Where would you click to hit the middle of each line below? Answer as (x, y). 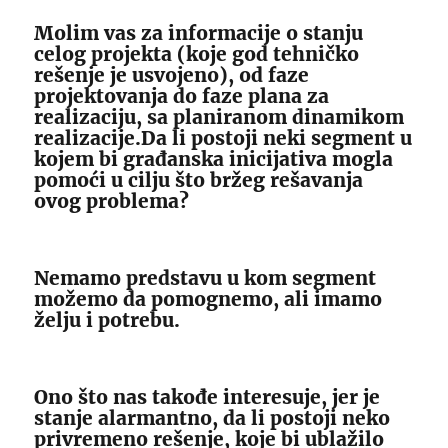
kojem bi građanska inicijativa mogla (214, 159)
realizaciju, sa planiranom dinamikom (219, 117)
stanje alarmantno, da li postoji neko (212, 418)
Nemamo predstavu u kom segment (205, 278)
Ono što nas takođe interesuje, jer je (207, 397)
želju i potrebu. (107, 320)
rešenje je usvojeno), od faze (172, 75)
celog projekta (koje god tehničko (197, 54)
